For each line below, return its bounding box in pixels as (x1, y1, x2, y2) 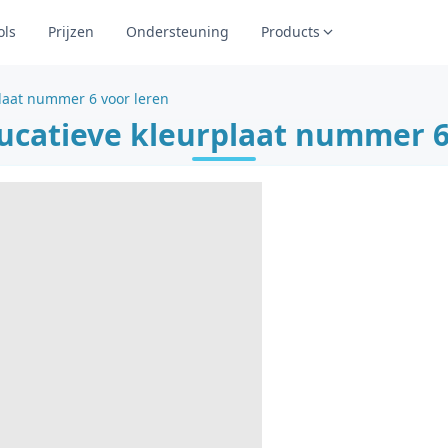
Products (261, 22, 320, 41)
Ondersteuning (126, 22, 229, 41)
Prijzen (48, 22, 94, 41)
